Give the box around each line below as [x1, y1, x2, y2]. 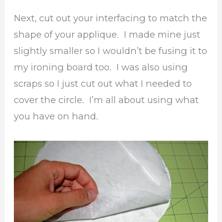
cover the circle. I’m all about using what [14, 94, 199, 106]
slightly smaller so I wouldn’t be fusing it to [14, 45, 208, 57]
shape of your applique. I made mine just [14, 29, 201, 41]
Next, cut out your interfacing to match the [14, 12, 208, 24]
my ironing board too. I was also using [14, 61, 188, 73]
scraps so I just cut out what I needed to [14, 78, 192, 90]
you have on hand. [14, 111, 99, 122]
